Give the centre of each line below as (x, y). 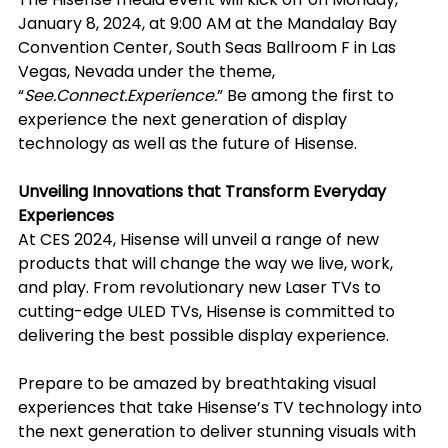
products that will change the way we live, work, (207, 263)
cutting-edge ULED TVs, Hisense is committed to (208, 311)
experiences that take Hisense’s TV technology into (222, 407)
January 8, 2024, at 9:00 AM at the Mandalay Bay (209, 23)
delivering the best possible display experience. (203, 335)
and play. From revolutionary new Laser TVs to (201, 287)
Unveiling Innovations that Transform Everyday (204, 191)
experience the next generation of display (184, 119)
